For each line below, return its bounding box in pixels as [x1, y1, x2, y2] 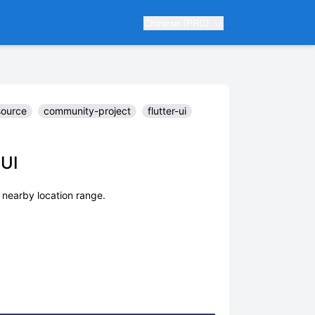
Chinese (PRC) [143, 17, 212, 29]
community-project [44, 105, 131, 117]
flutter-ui [148, 105, 186, 117]
